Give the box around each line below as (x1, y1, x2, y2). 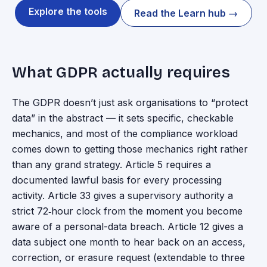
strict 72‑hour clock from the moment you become (12, 205, 243, 218)
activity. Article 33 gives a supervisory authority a (12, 190, 233, 202)
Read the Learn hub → (134, 7, 238, 20)
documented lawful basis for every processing (12, 174, 222, 187)
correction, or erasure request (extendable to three (12, 252, 245, 264)
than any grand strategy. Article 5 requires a (12, 159, 211, 171)
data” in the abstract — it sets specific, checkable (12, 112, 234, 125)
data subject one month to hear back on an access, (12, 236, 246, 249)
